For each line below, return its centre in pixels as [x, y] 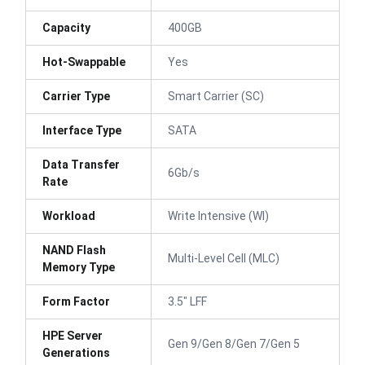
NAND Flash [74, 250]
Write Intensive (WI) [218, 215]
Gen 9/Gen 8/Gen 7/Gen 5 [234, 343]
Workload [69, 215]
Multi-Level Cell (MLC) [224, 258]
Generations [76, 352]
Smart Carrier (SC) [216, 96]
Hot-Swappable [84, 62]
